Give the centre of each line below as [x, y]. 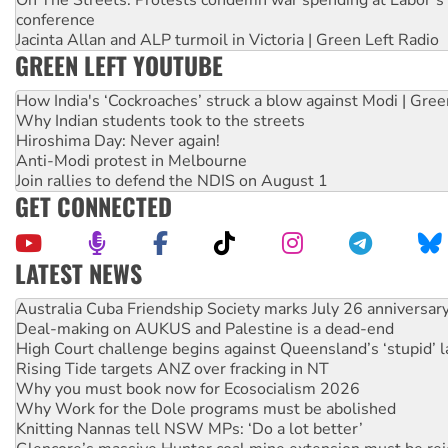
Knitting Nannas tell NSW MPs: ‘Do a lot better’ [189, 428]
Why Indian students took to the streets [160, 120]
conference [55, 19]
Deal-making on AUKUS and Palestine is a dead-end [205, 328]
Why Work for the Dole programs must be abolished [206, 408]
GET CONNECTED [93, 205]
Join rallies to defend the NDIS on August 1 [172, 180]
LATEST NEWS [78, 272]
